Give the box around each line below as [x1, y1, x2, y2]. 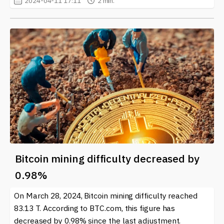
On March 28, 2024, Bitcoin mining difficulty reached [14, 190, 197, 200]
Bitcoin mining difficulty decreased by [15, 151, 199, 165]
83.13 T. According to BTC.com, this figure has [14, 202, 175, 213]
